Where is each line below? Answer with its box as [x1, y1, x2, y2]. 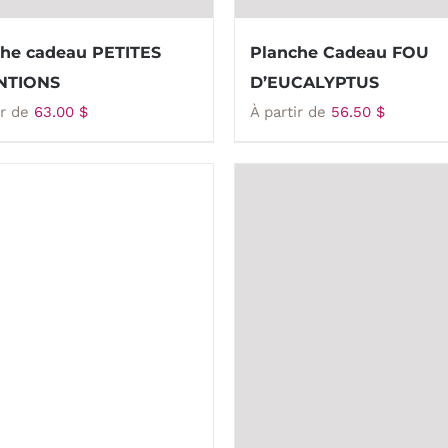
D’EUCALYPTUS [250, 73, 379, 92]
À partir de [250, 103, 331, 121]
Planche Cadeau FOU [250, 43, 429, 62]
